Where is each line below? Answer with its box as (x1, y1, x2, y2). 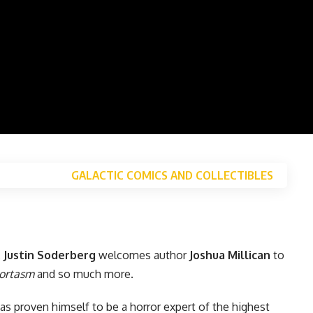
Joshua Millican (189, 247, 270, 262)
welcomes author (96, 247, 189, 262)
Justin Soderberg (3, 247, 96, 262)
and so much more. (34, 266, 133, 281)
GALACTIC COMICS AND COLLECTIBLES (71, 167, 273, 182)
